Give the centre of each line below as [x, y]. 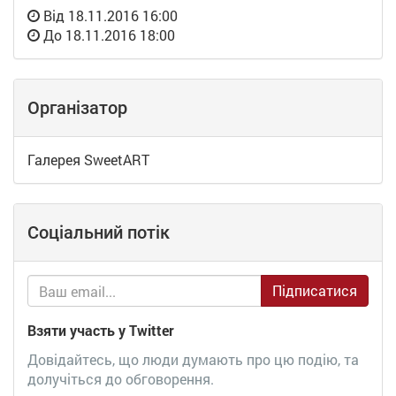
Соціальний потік [99, 233]
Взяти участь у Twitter [101, 331]
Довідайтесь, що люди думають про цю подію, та [193, 360]
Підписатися [315, 291]
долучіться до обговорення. [121, 379]
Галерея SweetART [88, 160]
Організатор [77, 108]
